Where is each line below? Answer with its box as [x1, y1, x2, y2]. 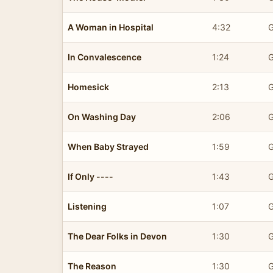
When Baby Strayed [68, 141, 149, 152]
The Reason [68, 260, 116, 271]
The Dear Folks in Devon [68, 230, 167, 241]
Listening [68, 200, 107, 211]
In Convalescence [68, 51, 141, 62]
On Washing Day [68, 111, 136, 122]
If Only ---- [68, 171, 113, 182]
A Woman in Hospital [68, 21, 154, 32]
